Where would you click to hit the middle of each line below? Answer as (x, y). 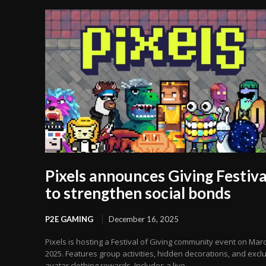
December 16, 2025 (144, 219)
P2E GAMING (69, 219)
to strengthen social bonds (138, 193)
